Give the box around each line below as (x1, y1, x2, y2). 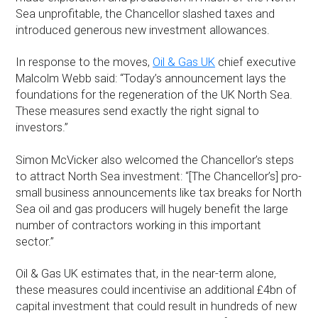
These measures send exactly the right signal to (16, 104, 260, 119)
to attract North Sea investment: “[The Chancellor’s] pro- (16, 169, 302, 183)
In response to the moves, (16, 55, 153, 70)
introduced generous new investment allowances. (16, 23, 270, 38)
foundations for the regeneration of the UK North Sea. (16, 88, 293, 102)
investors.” (16, 121, 69, 135)
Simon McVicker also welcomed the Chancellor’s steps (16, 153, 295, 167)
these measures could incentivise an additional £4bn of (16, 283, 297, 297)
